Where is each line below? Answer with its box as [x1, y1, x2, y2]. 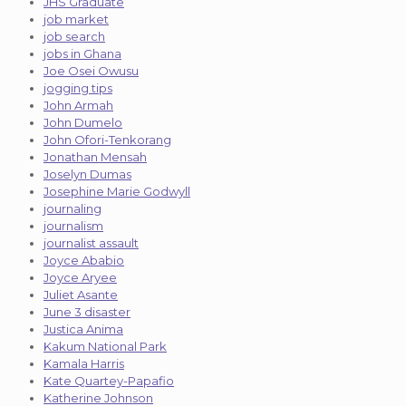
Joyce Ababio [43, 252, 124, 267]
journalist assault [43, 235, 139, 250]
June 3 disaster [43, 304, 130, 319]
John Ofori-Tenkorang [43, 131, 171, 147]
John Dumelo [43, 114, 122, 130]
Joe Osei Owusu [43, 63, 139, 78]
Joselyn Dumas [43, 166, 131, 181]
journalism [43, 217, 103, 233]
